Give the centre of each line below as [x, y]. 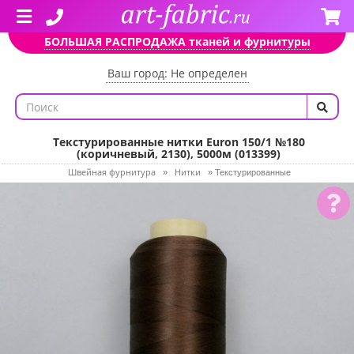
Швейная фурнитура [112, 172]
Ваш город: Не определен [177, 73]
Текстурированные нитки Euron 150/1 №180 [179, 142]
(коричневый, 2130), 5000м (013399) [179, 154]
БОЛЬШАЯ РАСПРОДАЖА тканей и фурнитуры [177, 41]
